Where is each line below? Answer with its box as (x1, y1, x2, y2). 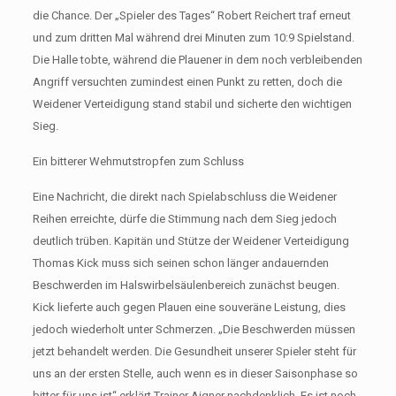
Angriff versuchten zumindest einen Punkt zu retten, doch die (32, 75, 342, 88)
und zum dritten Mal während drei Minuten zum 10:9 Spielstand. (32, 31, 354, 44)
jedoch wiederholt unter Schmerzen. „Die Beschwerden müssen (32, 323, 355, 336)
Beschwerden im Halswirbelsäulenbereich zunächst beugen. (32, 278, 339, 292)
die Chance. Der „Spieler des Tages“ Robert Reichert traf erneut (32, 9, 351, 22)
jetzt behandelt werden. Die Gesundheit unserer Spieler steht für (32, 345, 356, 358)
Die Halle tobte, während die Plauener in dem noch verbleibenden (32, 53, 362, 66)
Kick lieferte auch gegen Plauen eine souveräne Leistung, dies (32, 301, 346, 314)
